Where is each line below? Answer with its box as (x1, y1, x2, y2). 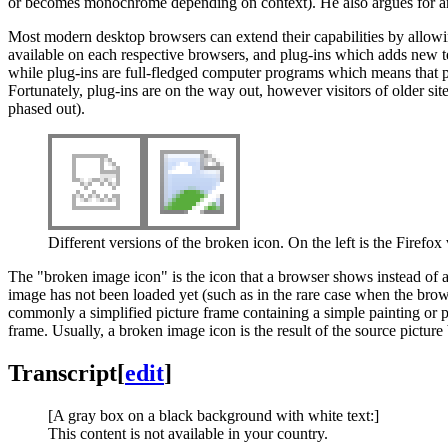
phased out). (8, 99, 85, 117)
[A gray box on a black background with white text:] (48, 406, 379, 424)
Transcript (8, 359, 117, 386)
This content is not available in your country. (48, 424, 328, 442)
